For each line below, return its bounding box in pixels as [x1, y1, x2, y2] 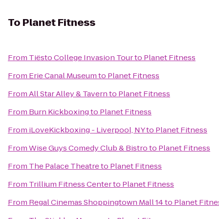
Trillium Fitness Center [29, 179, 111, 189]
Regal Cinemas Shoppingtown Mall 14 [29, 197, 163, 207]
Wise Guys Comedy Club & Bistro [29, 143, 148, 153]
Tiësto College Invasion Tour [29, 52, 133, 63]
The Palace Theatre [29, 161, 99, 171]
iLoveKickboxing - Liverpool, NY [29, 125, 145, 135]
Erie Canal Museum [29, 70, 97, 81]
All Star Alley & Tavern [29, 88, 108, 99]
